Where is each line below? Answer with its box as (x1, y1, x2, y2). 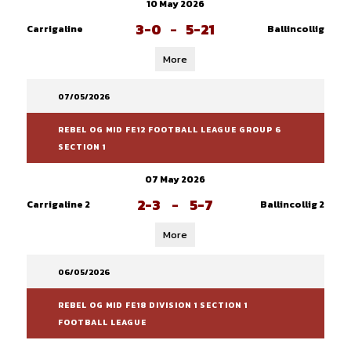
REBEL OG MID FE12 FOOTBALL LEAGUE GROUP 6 (57, 124, 281, 136)
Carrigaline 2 (26, 197, 90, 212)
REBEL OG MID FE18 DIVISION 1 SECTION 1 (57, 299, 248, 311)
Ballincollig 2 (259, 197, 324, 212)
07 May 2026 (145, 172, 206, 186)
